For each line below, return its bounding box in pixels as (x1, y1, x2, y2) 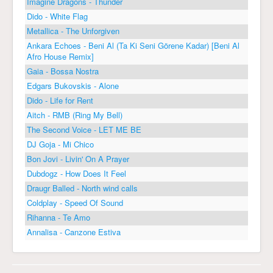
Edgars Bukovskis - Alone (27, 79, 119, 91)
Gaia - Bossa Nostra (27, 65, 99, 77)
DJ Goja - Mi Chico (27, 138, 94, 150)
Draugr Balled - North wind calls (27, 182, 138, 194)
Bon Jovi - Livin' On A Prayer (27, 152, 129, 165)
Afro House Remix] (27, 50, 94, 62)
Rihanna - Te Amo (27, 211, 90, 223)
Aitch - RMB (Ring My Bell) (27, 108, 122, 121)
